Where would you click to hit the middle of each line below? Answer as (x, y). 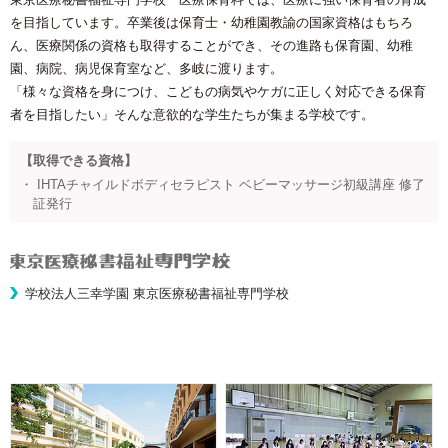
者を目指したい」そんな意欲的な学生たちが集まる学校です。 (192, 114)
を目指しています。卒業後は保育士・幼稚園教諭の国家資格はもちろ (211, 22)
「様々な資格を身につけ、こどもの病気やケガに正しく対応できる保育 (218, 91)
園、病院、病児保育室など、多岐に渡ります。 (146, 68)
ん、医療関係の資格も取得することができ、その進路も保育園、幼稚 (211, 45)
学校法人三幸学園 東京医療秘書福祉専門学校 (157, 293)
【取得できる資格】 (78, 160)
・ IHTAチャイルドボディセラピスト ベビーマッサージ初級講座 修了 (222, 184)
